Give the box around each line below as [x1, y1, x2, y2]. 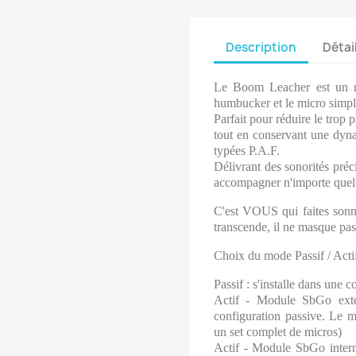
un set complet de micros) [214, 325, 342, 339]
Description [226, 38, 296, 56]
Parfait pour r [214, 112, 280, 126]
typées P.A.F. [214, 144, 280, 157]
